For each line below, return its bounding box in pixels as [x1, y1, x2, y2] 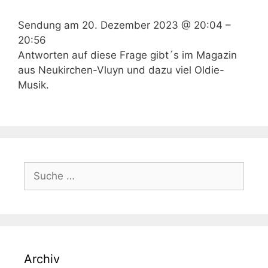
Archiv [24, 251, 60, 266]
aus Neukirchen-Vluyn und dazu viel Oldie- [18, 64, 224, 76]
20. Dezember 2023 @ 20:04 [82, 19, 223, 31]
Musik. [18, 79, 49, 91]
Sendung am [18, 19, 82, 31]
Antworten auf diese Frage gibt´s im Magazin [18, 49, 237, 61]
